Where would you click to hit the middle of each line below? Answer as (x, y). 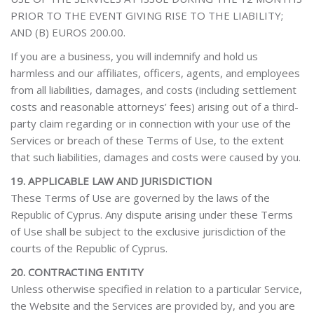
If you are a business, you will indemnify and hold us (134, 56)
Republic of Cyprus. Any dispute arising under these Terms (152, 214)
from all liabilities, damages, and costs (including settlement (153, 90)
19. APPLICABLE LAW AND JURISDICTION (111, 181)
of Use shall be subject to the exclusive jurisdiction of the (148, 231)
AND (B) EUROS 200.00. (68, 32)
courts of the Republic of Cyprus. (89, 248)
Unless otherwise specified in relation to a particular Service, (156, 289)
